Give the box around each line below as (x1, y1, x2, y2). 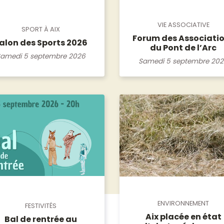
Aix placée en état (145, 210, 221, 222)
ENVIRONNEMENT (157, 198, 209, 207)
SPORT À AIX (21, 25, 60, 34)
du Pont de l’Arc (150, 41, 216, 53)
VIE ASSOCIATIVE (157, 20, 209, 29)
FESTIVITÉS (25, 201, 56, 210)
